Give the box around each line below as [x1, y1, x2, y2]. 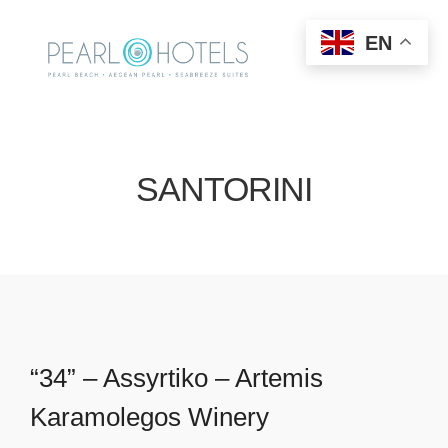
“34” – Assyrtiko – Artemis [30, 363, 323, 393]
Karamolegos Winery [30, 402, 269, 432]
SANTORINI [136, 170, 312, 208]
